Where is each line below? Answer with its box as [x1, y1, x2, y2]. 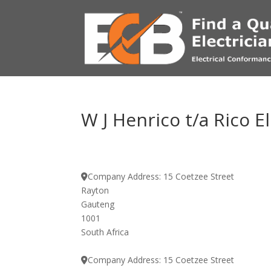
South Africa [81, 226, 129, 238]
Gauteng [81, 198, 115, 210]
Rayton [81, 184, 109, 196]
